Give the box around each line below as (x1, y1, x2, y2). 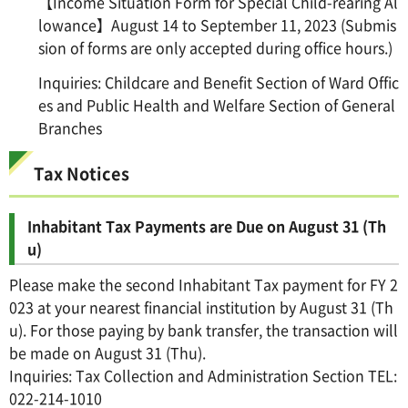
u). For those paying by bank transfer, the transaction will (9, 319, 398, 342)
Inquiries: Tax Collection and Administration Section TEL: (9, 364, 397, 387)
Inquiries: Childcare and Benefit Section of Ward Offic (38, 71, 399, 94)
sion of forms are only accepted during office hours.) (38, 36, 393, 59)
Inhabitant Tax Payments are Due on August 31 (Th (27, 215, 386, 238)
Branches (38, 117, 102, 139)
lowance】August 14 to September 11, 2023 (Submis (38, 14, 396, 36)
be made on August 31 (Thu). (9, 342, 206, 364)
